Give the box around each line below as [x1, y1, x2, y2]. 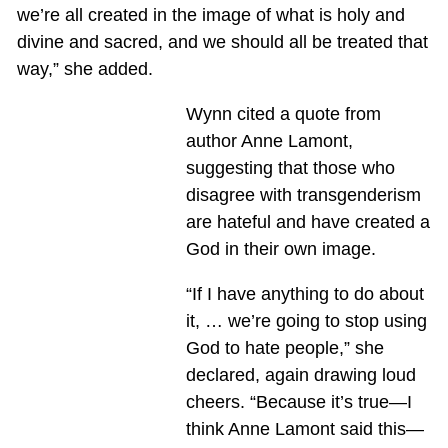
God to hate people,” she [185, 337, 384, 358]
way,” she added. [16, 58, 153, 79]
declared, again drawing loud [185, 364, 416, 385]
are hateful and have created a [185, 211, 430, 232]
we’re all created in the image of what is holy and [16, 4, 405, 25]
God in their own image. [185, 238, 376, 259]
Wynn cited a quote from [185, 103, 381, 124]
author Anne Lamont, [185, 130, 353, 151]
